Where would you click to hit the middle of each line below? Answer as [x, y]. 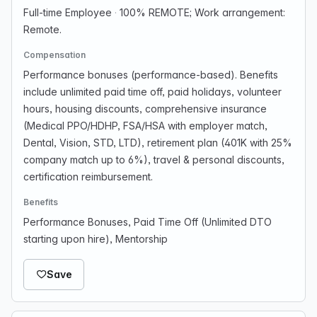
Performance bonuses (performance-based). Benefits [151, 75]
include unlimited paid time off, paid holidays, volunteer [152, 92]
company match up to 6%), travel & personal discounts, [154, 160]
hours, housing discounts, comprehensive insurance [145, 109]
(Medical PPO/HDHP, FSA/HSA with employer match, [145, 126]
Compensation [54, 55]
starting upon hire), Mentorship [96, 239]
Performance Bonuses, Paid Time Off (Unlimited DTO [148, 222]
